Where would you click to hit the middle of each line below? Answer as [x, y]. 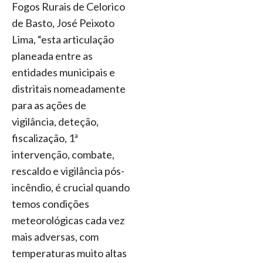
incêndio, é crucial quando [71, 188]
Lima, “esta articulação [63, 40]
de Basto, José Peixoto [63, 23]
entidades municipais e [63, 73]
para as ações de [49, 105]
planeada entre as [52, 56]
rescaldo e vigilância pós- [68, 171]
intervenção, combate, [63, 155]
